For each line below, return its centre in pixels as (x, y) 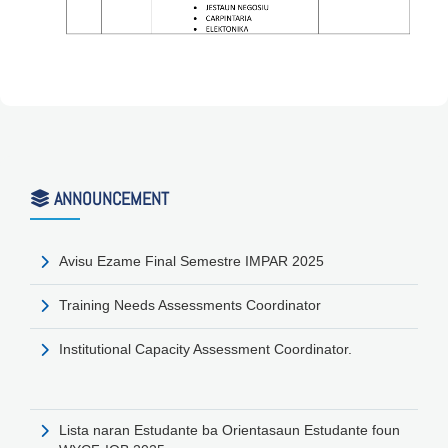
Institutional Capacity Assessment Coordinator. (205, 348)
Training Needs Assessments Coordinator (190, 304)
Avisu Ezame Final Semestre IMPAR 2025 (191, 260)
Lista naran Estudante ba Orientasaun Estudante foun (229, 429)
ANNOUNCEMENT (109, 198)
